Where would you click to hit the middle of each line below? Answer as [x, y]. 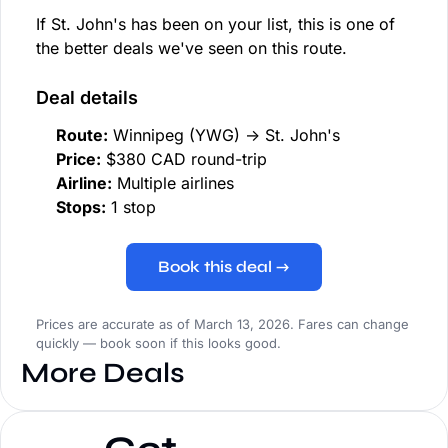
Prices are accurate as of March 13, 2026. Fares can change [222, 324]
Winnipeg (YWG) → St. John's [224, 135]
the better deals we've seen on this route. [191, 48]
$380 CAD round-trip [184, 159]
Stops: [81, 207]
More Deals [103, 373]
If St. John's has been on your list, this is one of [215, 24]
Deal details [87, 97]
